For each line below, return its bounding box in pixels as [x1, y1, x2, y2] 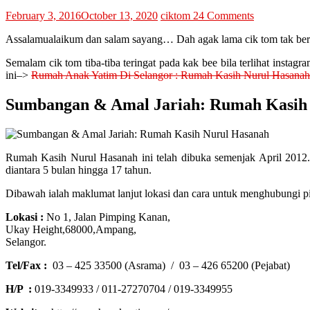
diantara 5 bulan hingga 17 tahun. [6, 164, 152, 176]
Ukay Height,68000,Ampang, [6, 224, 136, 236]
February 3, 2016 [6, 10, 81, 22]
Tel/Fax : [6, 259, 47, 272]
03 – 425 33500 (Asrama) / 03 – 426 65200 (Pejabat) [47, 259, 290, 272]
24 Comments [193, 10, 254, 22]
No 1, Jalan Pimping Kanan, [44, 211, 170, 224]
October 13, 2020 [81, 10, 158, 22]
